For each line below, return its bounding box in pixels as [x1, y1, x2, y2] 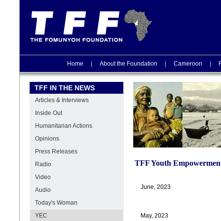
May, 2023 [141, 212, 168, 219]
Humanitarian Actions [35, 122, 92, 129]
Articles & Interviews [35, 97, 89, 104]
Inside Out [35, 110, 62, 116]
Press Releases [35, 148, 77, 155]
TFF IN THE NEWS [35, 84, 95, 92]
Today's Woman [35, 199, 77, 206]
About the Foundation [99, 60, 157, 67]
